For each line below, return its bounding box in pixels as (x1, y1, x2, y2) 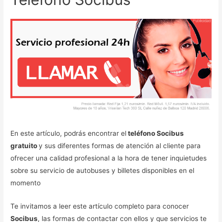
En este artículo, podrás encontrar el (10, 129, 127, 138)
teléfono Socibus (126, 129, 184, 138)
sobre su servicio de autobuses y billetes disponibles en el (10, 166, 195, 175)
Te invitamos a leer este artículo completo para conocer (10, 202, 189, 211)
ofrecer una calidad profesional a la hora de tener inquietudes (10, 154, 207, 163)
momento (10, 179, 41, 187)
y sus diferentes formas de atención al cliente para (39, 142, 201, 150)
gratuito (10, 142, 39, 150)
